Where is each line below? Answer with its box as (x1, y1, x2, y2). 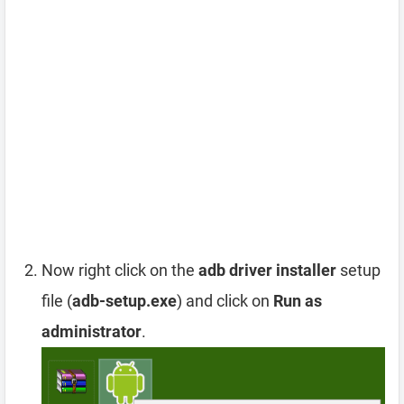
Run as (273, 291, 322, 311)
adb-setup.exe (72, 291, 177, 311)
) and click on (177, 291, 273, 311)
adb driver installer (198, 261, 336, 280)
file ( (41, 291, 72, 311)
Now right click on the (41, 261, 198, 280)
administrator (41, 322, 142, 342)
